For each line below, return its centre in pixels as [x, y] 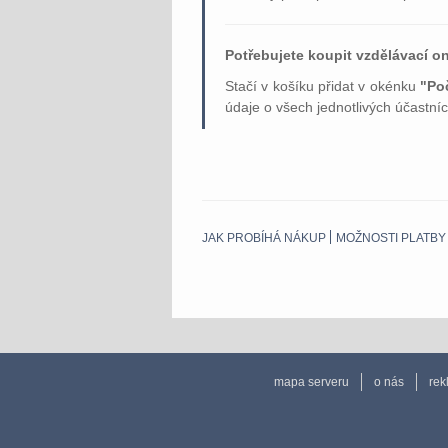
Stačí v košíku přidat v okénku [322, 86]
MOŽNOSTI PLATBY [391, 238]
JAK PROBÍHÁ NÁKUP [264, 238]
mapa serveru [311, 382]
